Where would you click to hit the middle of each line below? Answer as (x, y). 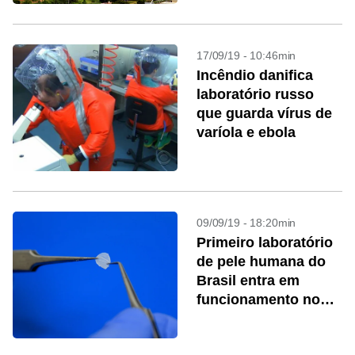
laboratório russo (255, 94)
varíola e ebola (246, 132)
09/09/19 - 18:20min (246, 223)
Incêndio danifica (255, 75)
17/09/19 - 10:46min (246, 55)
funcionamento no (258, 300)
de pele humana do (261, 261)
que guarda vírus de (264, 113)
